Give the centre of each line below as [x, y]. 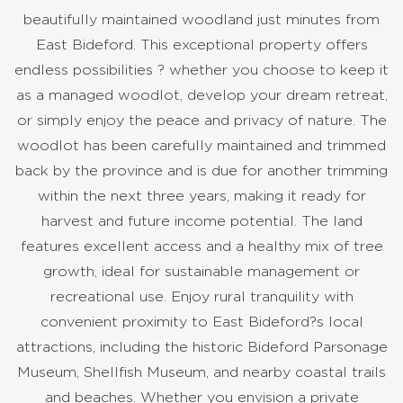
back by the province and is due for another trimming [201, 170]
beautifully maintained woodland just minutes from [201, 19]
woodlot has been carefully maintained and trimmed [201, 145]
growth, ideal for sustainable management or [201, 271]
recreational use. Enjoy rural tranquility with [201, 296]
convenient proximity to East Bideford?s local [201, 322]
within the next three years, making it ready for [201, 196]
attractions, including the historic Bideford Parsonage [201, 347]
